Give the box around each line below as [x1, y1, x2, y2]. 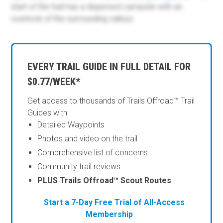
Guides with [27, 108, 68, 118]
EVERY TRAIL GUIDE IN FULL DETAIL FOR [27, 60, 191, 73]
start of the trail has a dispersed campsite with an [11, 1, 183, 11]
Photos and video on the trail [37, 134, 138, 144]
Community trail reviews [37, 162, 121, 172]
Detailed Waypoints [37, 120, 105, 130]
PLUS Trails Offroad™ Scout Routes [37, 176, 172, 186]
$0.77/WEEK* [27, 75, 81, 88]
